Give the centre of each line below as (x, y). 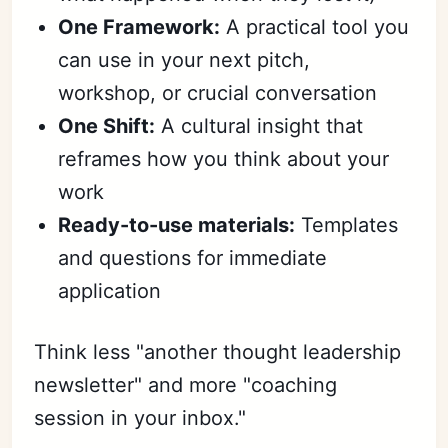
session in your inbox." (140, 418)
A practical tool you (315, 27)
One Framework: (139, 27)
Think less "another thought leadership (218, 352)
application (110, 291)
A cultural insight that (259, 126)
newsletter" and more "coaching (186, 385)
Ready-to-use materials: (177, 225)
